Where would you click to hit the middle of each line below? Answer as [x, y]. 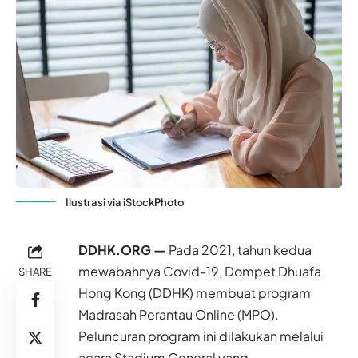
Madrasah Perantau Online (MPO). [179, 315]
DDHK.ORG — [122, 250]
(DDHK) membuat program [229, 293]
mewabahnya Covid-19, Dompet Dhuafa [200, 272]
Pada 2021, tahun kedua [239, 250]
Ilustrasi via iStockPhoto [125, 203]
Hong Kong [112, 293]
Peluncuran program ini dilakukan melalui [201, 336]
